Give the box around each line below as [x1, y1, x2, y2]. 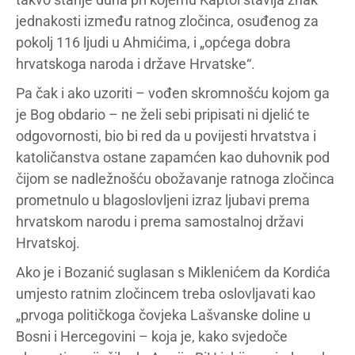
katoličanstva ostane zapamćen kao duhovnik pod [16, 149, 330, 166]
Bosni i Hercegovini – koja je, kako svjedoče [16, 328, 288, 345]
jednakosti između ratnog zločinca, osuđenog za [16, 13, 319, 30]
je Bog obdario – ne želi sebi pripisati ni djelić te [16, 106, 310, 124]
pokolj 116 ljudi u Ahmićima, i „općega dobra [16, 34, 291, 52]
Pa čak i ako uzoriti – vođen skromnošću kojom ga [16, 85, 330, 102]
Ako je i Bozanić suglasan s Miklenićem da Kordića [16, 264, 330, 281]
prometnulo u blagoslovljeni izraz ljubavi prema [16, 192, 310, 209]
